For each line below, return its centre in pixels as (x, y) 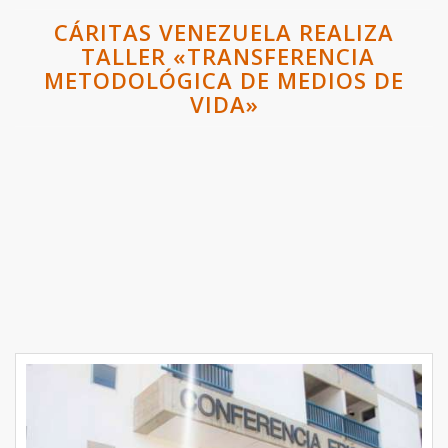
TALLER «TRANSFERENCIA (224, 56)
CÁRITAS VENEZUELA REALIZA (224, 32)
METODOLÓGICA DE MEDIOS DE (224, 80)
